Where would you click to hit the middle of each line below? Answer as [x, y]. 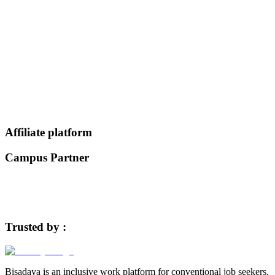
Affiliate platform [48, 132]
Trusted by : [36, 227]
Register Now [33, 80]
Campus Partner [47, 157]
